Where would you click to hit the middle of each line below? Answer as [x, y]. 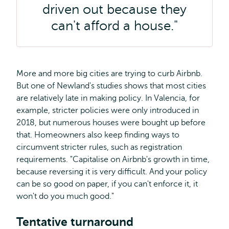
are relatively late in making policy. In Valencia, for [108, 98]
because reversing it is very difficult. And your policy [112, 172]
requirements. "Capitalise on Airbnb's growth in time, [113, 159]
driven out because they [114, 9]
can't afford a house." [114, 26]
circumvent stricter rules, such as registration [99, 147]
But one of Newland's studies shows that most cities [111, 86]
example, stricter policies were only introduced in [108, 110]
